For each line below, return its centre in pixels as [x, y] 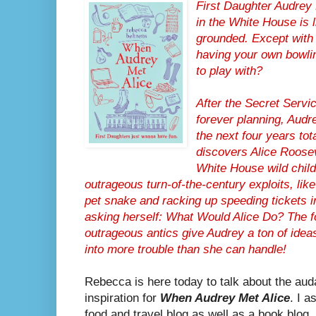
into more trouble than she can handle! [186, 250]
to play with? [230, 71]
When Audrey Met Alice [225, 298]
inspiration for [122, 298]
